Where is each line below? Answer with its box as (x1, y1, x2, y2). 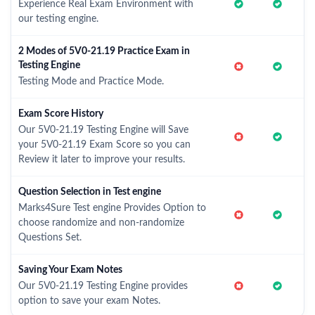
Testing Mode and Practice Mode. (18, 77, 164, 86)
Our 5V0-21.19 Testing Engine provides (18, 281, 188, 291)
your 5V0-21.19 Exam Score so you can (18, 140, 191, 150)
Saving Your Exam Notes (18, 265, 122, 275)
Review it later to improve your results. (18, 155, 185, 165)
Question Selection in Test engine (18, 187, 161, 197)
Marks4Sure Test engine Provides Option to (18, 203, 206, 213)
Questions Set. (18, 233, 82, 243)
